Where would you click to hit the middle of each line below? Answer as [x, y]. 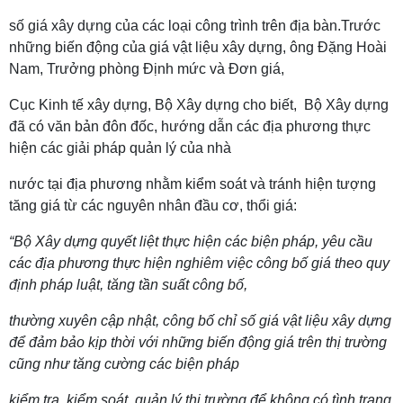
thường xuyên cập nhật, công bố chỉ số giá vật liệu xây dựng [200, 321]
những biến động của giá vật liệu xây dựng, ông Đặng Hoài [198, 47]
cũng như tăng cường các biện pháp [124, 364]
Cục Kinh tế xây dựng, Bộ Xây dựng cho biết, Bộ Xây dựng [199, 105]
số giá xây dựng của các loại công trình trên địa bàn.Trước [195, 26]
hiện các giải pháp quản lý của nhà [120, 148]
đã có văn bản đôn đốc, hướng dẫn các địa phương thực [190, 126]
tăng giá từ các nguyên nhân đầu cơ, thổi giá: [153, 206]
